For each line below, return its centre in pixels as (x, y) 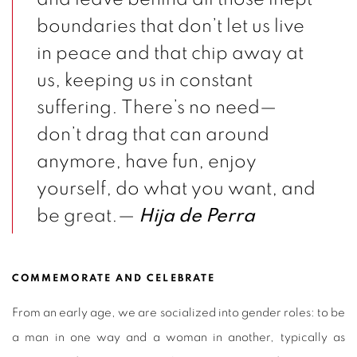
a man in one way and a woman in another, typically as (178, 337)
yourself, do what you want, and (176, 188)
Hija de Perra (197, 216)
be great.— (88, 216)
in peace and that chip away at (170, 53)
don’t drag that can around (153, 134)
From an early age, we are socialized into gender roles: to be (178, 312)
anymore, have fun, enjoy (147, 161)
